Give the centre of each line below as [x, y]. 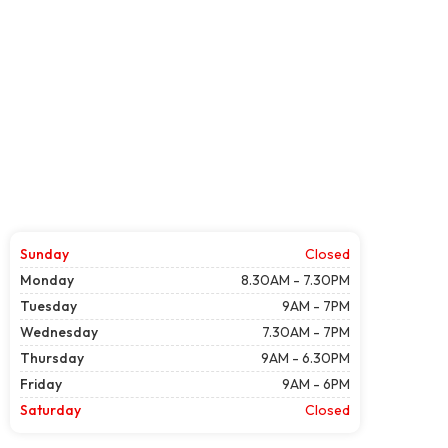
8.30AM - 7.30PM [295, 279]
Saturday [50, 409]
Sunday [44, 253]
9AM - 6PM [316, 383]
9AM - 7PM [316, 305]
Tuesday [48, 305]
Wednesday [59, 331]
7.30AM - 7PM [306, 331]
